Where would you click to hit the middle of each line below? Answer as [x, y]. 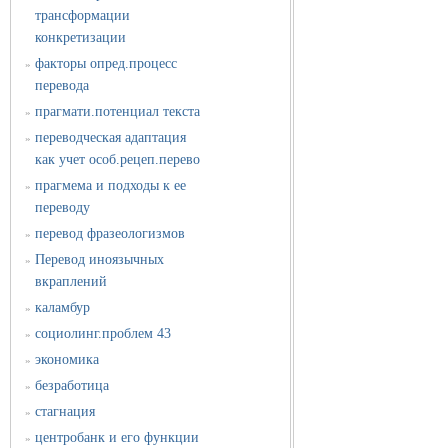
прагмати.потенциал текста [118, 112]
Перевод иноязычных [100, 260]
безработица [72, 386]
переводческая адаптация [111, 138]
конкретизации [81, 38]
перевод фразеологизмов [110, 234]
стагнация [65, 412]
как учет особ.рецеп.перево [118, 160]
